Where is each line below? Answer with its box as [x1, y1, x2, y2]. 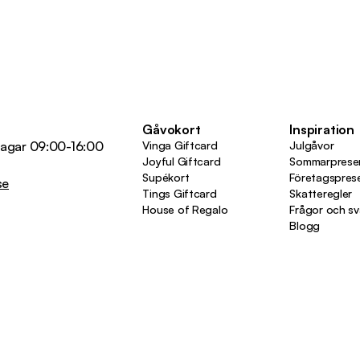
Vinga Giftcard [142, 137, 218, 152]
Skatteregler [289, 186, 353, 200]
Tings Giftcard [142, 186, 217, 200]
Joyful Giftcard [142, 153, 221, 168]
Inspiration [289, 121, 354, 137]
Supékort [142, 170, 190, 184]
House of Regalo [142, 202, 228, 216]
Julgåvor [289, 137, 334, 152]
